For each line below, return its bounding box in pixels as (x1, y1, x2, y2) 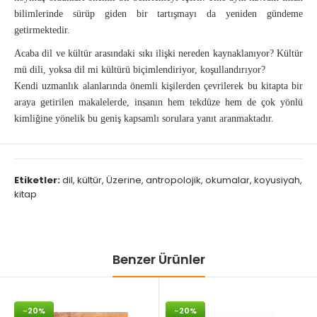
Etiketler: (14, 173, 60, 187)
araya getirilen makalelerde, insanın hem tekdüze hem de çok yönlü (14, 97, 303, 108)
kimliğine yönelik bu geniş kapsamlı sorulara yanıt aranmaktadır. (14, 113, 274, 124)
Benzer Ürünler (112, 250, 205, 268)
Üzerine (106, 173, 142, 187)
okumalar (205, 173, 250, 187)
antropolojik (146, 173, 201, 187)
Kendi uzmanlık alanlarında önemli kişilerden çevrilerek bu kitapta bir (14, 81, 303, 91)
